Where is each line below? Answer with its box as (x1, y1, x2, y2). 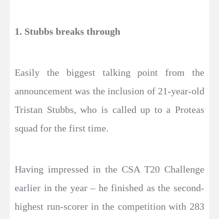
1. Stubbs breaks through (15, 25, 120, 37)
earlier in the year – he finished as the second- (15, 182, 204, 193)
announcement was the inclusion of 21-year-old (15, 85, 204, 96)
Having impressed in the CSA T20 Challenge (15, 163, 204, 175)
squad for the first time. (15, 122, 109, 133)
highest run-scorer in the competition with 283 (15, 200, 204, 212)
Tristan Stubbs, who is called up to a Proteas (15, 104, 204, 115)
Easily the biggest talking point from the (15, 66, 204, 78)
